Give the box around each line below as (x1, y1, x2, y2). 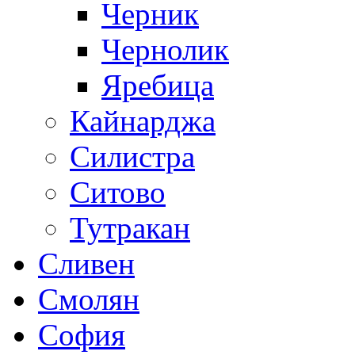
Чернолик (101, 32, 229, 67)
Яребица (101, 67, 214, 102)
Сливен (38, 246, 135, 281)
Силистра (70, 139, 195, 174)
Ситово (70, 174, 166, 209)
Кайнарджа (70, 103, 216, 138)
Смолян (38, 281, 139, 316)
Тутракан (70, 210, 190, 245)
